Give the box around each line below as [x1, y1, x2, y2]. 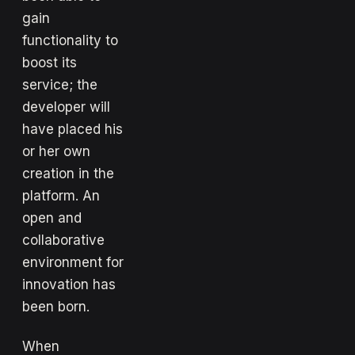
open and [22, 209, 82, 226]
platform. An [22, 187, 100, 204]
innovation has [22, 276, 116, 292]
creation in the [22, 165, 114, 181]
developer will [22, 98, 110, 115]
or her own [22, 143, 90, 159]
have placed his [22, 120, 123, 137]
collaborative [22, 231, 105, 248]
